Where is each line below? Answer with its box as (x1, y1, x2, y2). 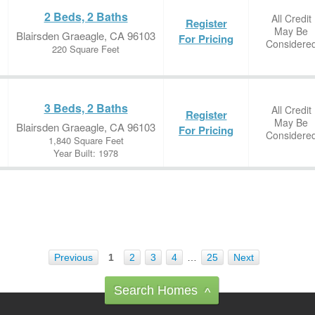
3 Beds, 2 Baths (44, 100, 128, 116)
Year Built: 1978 (53, 146, 118, 160)
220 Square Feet (52, 42, 120, 56)
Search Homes (114, 283, 198, 297)
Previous (54, 252, 93, 263)
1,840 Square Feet (48, 134, 124, 147)
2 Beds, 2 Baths (44, 8, 128, 25)
